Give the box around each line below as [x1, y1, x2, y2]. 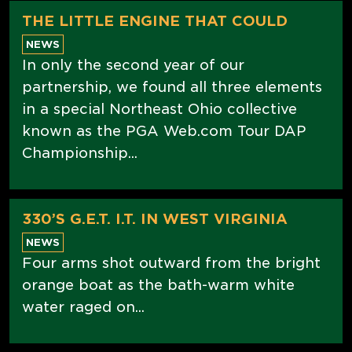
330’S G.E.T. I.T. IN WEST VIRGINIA [22, 210, 288, 227]
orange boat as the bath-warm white [22, 276, 295, 293]
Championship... [22, 144, 137, 161]
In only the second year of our [22, 56, 244, 73]
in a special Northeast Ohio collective [22, 100, 297, 117]
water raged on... [22, 298, 145, 315]
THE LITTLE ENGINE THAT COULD [22, 12, 288, 29]
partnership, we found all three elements [22, 78, 322, 95]
